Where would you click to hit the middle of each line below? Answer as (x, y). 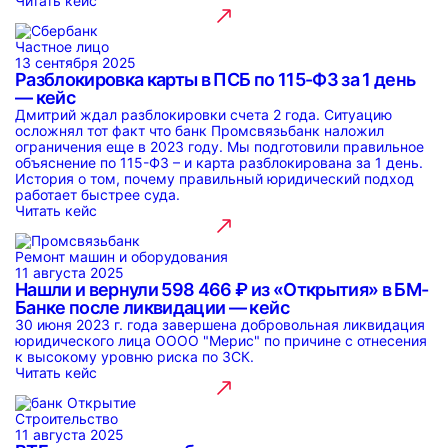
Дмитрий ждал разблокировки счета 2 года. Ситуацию (203, 114)
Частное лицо (62, 46)
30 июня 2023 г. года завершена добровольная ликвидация (220, 324)
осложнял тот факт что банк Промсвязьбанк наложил (199, 130)
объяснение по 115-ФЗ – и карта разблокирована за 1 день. (219, 162)
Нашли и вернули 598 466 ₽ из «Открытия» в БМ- (222, 289)
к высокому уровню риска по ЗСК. (134, 356)
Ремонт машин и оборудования (121, 256)
